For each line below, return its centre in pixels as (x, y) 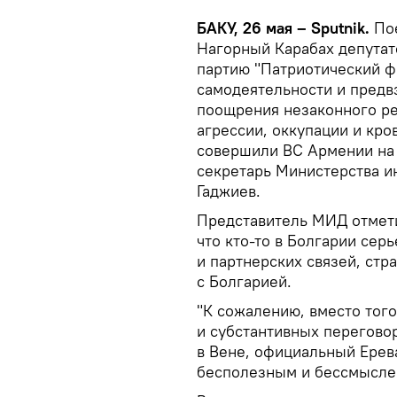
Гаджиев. (229, 191)
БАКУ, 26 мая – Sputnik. (285, 28)
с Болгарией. (244, 281)
